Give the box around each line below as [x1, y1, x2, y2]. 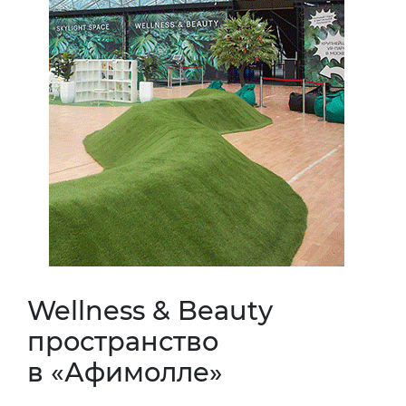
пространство [27, 324, 218, 357]
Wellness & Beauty [27, 294, 273, 326]
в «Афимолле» [27, 355, 223, 388]
